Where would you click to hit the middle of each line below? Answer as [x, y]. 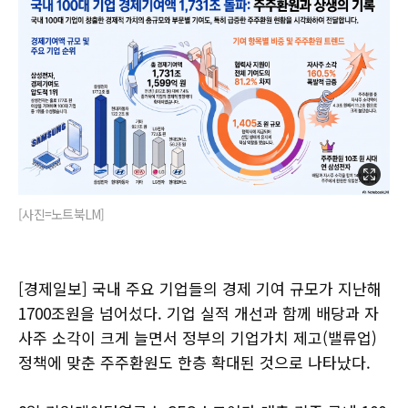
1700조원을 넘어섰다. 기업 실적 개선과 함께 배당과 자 [199, 312]
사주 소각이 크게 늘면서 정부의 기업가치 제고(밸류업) [198, 337]
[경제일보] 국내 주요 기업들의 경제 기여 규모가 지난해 [200, 288]
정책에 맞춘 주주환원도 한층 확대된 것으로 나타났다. [194, 362]
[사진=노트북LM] [61, 214]
